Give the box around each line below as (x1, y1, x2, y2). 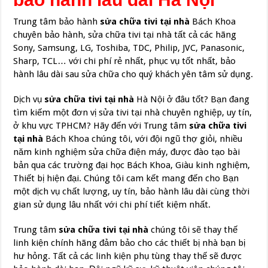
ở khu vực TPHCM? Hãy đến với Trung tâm (13, 120, 190, 131)
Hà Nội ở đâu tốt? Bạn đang (134, 93, 250, 105)
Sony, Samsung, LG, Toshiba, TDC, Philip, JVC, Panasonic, (13, 42, 245, 53)
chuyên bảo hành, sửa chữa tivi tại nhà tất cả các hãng (13, 29, 237, 40)
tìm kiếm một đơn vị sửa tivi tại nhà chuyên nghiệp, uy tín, (13, 106, 252, 118)
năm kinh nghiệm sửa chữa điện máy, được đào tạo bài (13, 146, 240, 157)
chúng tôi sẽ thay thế (148, 224, 238, 235)
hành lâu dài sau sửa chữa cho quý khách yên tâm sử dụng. (13, 68, 254, 80)
